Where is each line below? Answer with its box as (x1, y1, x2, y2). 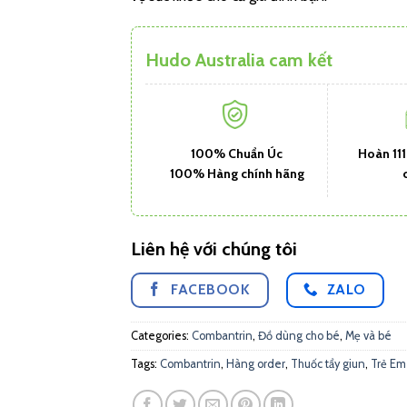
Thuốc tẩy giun (291, 357, 365, 372)
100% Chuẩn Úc (191, 144, 283, 162)
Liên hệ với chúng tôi (131, 237, 297, 260)
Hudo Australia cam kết (145, 48, 333, 71)
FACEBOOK (171, 280, 251, 298)
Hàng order (226, 357, 285, 372)
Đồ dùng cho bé (258, 329, 340, 343)
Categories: (131, 329, 192, 343)
